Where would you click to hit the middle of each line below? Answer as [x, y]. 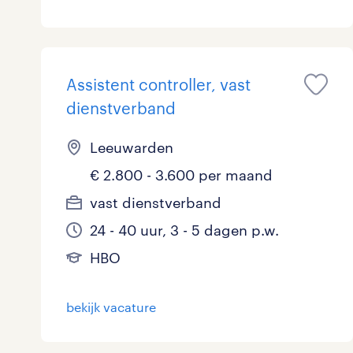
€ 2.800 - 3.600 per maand [181, 175]
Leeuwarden [132, 148]
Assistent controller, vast [158, 85]
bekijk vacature [111, 307]
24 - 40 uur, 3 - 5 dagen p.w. [184, 230]
